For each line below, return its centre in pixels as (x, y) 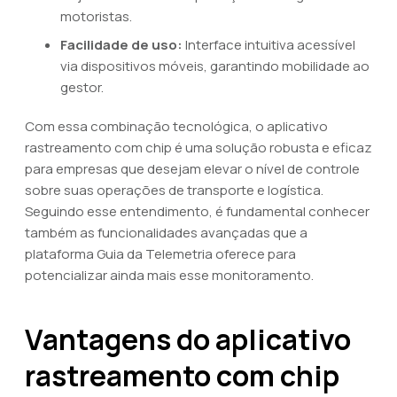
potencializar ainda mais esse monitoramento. (169, 275)
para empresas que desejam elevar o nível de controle (192, 169)
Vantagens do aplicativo (188, 339)
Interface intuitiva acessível (269, 45)
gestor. (82, 87)
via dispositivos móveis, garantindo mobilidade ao (215, 66)
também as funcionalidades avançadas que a (166, 233)
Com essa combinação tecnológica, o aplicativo (176, 126)
